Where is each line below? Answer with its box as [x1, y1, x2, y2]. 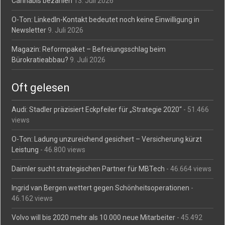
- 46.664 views [165, 165, 212, 173]
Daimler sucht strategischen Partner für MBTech [12, 165, 165, 173]
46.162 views [12, 194, 53, 202]
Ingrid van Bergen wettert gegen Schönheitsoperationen [12, 184, 190, 192]
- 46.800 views [39, 146, 86, 154]
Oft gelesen [12, 81, 70, 94]
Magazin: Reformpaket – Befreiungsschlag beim [12, 45, 166, 53]
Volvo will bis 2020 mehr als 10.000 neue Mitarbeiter [12, 213, 176, 221]
